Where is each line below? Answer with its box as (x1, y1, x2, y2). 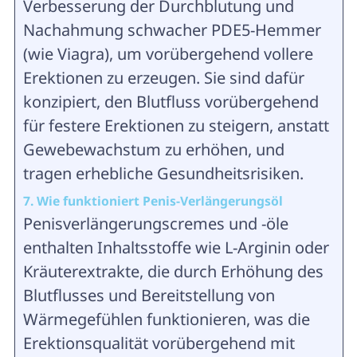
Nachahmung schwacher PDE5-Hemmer (22, 19, 321, 41)
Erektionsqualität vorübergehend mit (22, 332, 295, 355)
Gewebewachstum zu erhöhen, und (22, 139, 284, 161)
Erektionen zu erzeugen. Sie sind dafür (22, 67, 304, 89)
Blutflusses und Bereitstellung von (22, 284, 275, 307)
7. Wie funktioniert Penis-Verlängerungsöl (22, 192, 283, 210)
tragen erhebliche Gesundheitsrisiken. (22, 163, 304, 185)
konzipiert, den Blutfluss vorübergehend (22, 91, 319, 113)
